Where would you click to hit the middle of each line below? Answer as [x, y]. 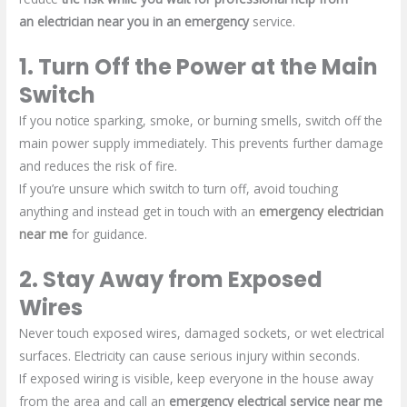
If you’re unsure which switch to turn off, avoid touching [179, 189]
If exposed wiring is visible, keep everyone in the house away [197, 379]
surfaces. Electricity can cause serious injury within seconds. [190, 356]
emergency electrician [322, 212]
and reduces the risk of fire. [99, 166]
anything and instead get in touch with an [139, 212]
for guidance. [108, 234]
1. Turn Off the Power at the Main [199, 67]
